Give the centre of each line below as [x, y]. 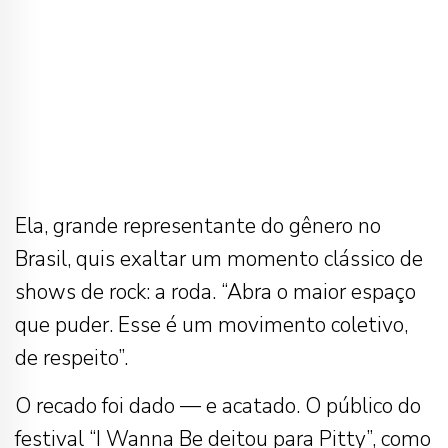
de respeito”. [71, 357]
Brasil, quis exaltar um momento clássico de [219, 258]
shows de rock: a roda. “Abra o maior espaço [215, 291]
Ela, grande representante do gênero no [198, 225]
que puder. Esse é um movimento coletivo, [211, 324]
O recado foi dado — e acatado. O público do [218, 405]
